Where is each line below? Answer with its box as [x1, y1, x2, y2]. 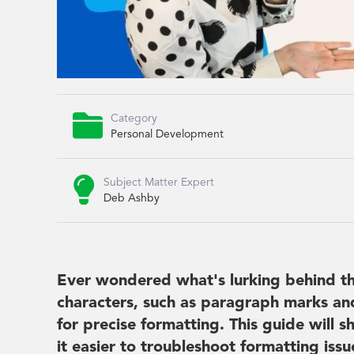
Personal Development [111, 128, 224, 140]
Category [111, 112, 157, 124]
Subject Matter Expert [104, 176, 214, 188]
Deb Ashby [104, 192, 160, 204]
